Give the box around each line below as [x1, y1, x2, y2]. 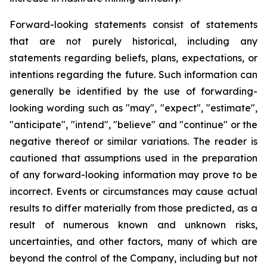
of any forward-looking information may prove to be [10, 169, 257, 181]
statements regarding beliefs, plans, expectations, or [10, 52, 257, 64]
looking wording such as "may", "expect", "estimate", [10, 102, 257, 114]
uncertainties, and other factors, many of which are [10, 235, 257, 247]
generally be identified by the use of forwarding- [10, 85, 257, 97]
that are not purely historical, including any [10, 35, 257, 47]
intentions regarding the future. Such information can [10, 69, 257, 80]
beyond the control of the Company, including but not [10, 252, 257, 264]
